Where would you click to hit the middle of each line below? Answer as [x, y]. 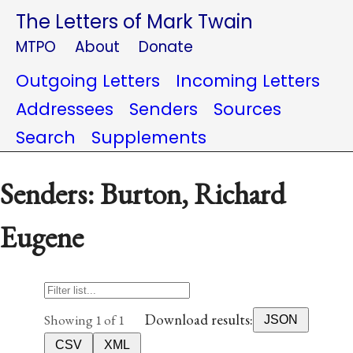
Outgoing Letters [88, 81]
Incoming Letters [248, 81]
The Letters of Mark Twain [134, 22]
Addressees [65, 109]
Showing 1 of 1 [84, 320]
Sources [247, 109]
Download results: [199, 320]
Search [46, 137]
